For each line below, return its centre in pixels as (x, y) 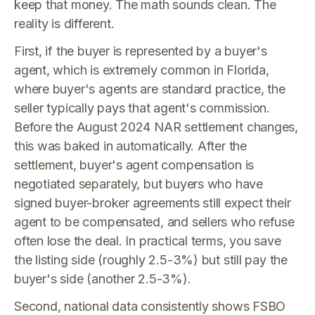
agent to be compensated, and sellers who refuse (154, 222)
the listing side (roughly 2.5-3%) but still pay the (151, 260)
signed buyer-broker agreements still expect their (153, 203)
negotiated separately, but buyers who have (139, 184)
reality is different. (64, 24)
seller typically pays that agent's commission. (142, 108)
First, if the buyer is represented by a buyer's (141, 51)
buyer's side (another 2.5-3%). (103, 279)
